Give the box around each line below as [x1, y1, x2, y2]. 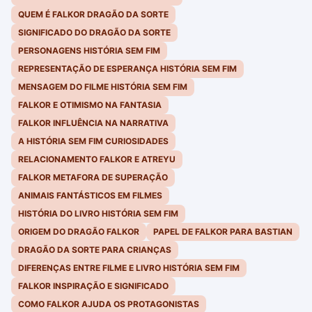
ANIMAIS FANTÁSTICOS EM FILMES [18, 190, 162, 201]
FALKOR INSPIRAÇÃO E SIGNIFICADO [18, 281, 169, 292]
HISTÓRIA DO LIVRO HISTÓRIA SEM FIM [18, 208, 178, 219]
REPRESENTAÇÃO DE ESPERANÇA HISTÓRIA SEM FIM [18, 63, 237, 75]
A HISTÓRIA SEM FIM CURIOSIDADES [18, 136, 169, 147]
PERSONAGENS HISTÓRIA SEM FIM [18, 45, 160, 56]
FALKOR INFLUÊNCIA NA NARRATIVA [18, 118, 169, 129]
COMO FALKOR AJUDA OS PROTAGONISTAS [18, 299, 199, 310]
